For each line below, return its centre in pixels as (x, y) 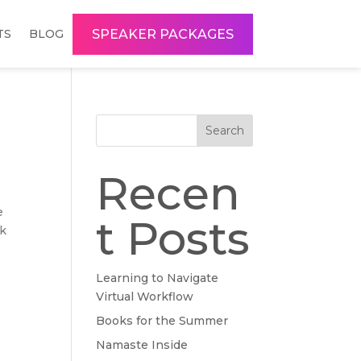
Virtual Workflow (145, 297)
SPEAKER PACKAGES (162, 34)
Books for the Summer (162, 321)
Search (224, 131)
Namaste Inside (142, 345)
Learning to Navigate (158, 278)
